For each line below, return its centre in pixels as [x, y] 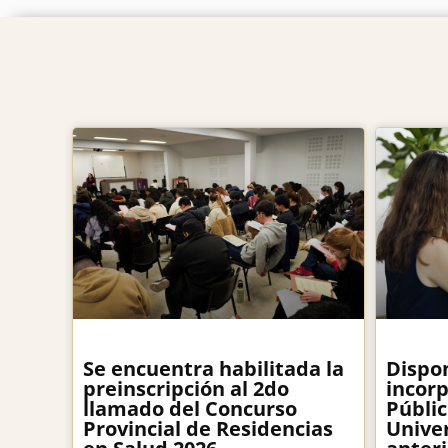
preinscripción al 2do [186, 389]
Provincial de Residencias [208, 429]
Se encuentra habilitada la [213, 369]
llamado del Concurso [190, 409]
